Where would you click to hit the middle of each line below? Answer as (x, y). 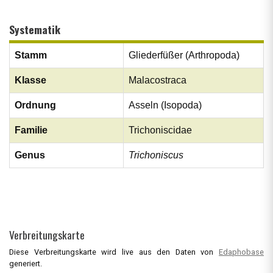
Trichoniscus (156, 155)
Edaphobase (241, 252)
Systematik (35, 29)
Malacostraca (158, 80)
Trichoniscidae (160, 130)
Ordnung (35, 105)
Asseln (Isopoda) (165, 105)
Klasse (30, 80)
